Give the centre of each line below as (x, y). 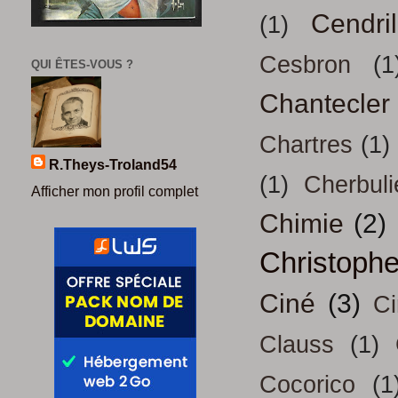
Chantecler (325, 104)
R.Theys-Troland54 (113, 165)
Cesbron (305, 65)
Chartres (306, 145)
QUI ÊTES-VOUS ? (82, 64)
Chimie (302, 224)
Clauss (297, 345)
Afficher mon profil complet (115, 191)
